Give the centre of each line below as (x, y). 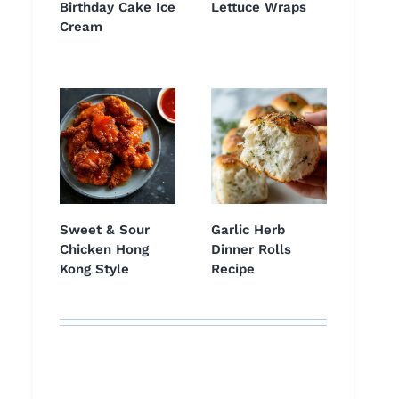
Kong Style (94, 269)
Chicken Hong (104, 250)
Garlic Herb (248, 230)
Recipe (233, 269)
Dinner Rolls (251, 250)
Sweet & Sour (105, 230)
